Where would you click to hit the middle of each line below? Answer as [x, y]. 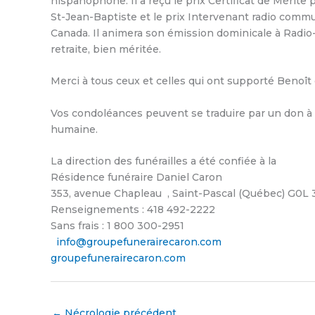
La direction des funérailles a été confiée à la [163, 161]
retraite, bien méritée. [106, 50]
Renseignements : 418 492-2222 [133, 210]
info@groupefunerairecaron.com [139, 242]
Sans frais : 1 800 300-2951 [117, 226]
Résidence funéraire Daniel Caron [136, 178]
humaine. [74, 129]
